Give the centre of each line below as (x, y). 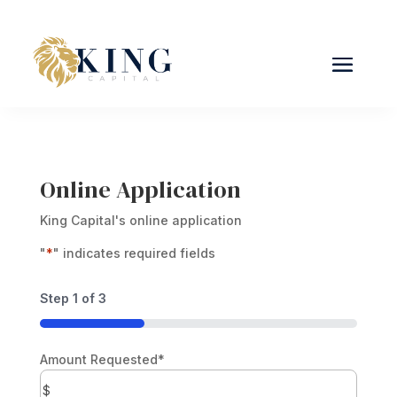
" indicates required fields (134, 253)
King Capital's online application (140, 220)
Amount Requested (98, 359)
